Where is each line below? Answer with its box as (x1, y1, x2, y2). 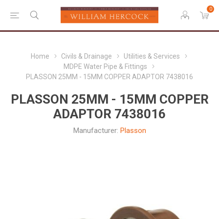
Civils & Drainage (61, 52, 112, 60)
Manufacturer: (73, 126, 118, 135)
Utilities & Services (123, 52, 180, 60)
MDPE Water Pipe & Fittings (63, 63, 147, 70)
